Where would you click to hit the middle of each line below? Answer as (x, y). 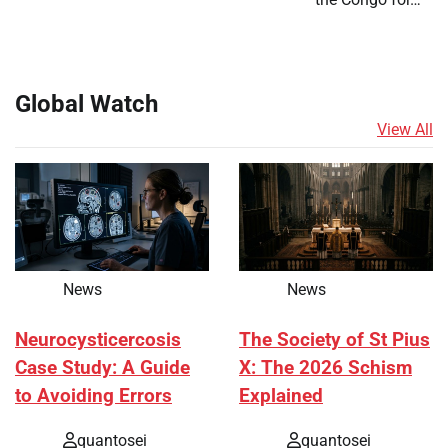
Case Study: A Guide (102, 368)
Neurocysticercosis (98, 340)
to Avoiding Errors (93, 396)
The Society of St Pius (334, 340)
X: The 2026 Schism (325, 368)
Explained (281, 396)
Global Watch (86, 103)
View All (405, 129)
